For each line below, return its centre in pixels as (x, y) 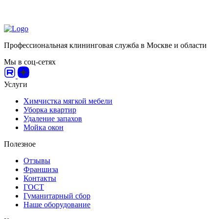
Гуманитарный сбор (57, 196)
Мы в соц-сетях (30, 62)
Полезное (20, 144)
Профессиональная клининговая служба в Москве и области (105, 45)
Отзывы (37, 161)
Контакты (40, 178)
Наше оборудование (57, 205)
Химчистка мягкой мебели (68, 101)
